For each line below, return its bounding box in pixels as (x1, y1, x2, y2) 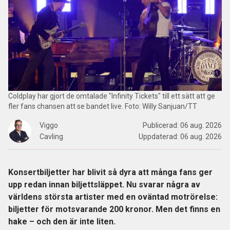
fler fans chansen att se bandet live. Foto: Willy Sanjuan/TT (8, 102, 197, 110)
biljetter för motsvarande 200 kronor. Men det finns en (8, 204, 220, 214)
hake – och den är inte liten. (8, 217, 116, 226)
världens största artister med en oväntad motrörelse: (8, 192, 218, 202)
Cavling (40, 132, 63, 141)
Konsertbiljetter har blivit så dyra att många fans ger (8, 167, 213, 177)
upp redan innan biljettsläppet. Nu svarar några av (8, 180, 200, 189)
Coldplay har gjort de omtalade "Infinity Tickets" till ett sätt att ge (8, 92, 215, 100)
